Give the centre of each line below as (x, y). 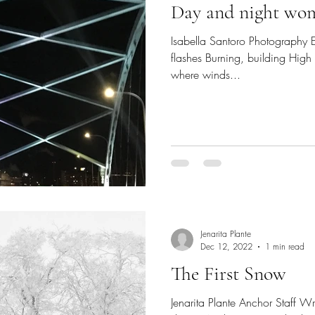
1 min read (285, 246)
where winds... (206, 74)
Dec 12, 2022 (226, 246)
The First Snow (229, 274)
